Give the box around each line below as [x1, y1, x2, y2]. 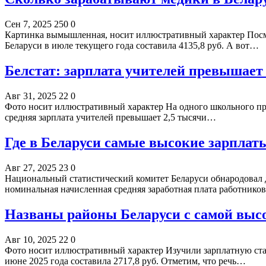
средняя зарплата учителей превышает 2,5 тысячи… [5, 112, 216, 122]
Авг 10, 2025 [5, 234, 56, 245]
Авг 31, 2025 [5, 90, 56, 101]
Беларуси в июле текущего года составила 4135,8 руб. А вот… [5, 40, 259, 51]
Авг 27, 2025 [5, 162, 56, 173]
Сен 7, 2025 [5, 19, 52, 30]
